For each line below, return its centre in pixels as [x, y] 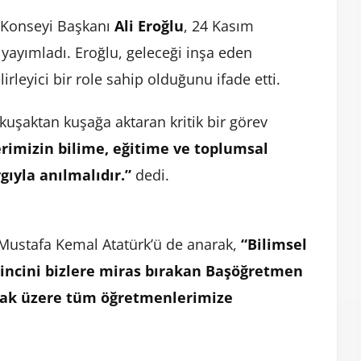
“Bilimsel [274, 245]
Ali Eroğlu [149, 26]
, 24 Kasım [219, 26]
